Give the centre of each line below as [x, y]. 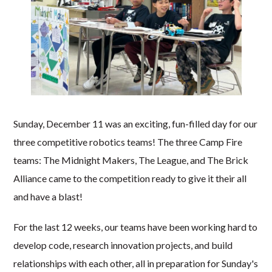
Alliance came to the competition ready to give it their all [130, 178]
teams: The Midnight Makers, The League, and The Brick [131, 160]
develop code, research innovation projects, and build [123, 245]
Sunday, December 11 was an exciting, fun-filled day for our [136, 124]
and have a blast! [48, 197]
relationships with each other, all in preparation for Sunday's [136, 263]
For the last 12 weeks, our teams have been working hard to [136, 227]
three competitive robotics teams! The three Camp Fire [128, 142]
